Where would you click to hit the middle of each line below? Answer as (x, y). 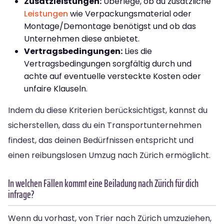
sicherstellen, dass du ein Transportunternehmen (105, 125)
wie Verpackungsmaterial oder (130, 13)
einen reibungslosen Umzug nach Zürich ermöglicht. (109, 155)
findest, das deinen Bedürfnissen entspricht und (101, 140)
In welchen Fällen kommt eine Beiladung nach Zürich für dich (103, 183)
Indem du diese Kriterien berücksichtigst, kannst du (108, 110)
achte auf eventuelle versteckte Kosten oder (112, 76)
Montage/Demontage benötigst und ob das (110, 26)
